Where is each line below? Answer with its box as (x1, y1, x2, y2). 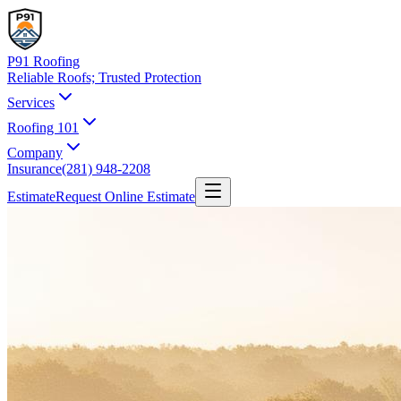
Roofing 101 (7, 120, 79, 135)
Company (7, 145, 63, 160)
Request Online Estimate (55, 189, 195, 204)
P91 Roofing (7, 54, 80, 69)
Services (7, 95, 55, 110)
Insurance (7, 161, 62, 176)
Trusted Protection (98, 70, 201, 85)
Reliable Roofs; (7, 70, 98, 85)
